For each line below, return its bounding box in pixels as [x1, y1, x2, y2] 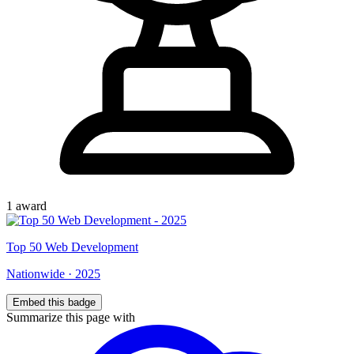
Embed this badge [13, 296, 96, 308]
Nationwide [6, 266, 65, 281]
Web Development [45, 239, 138, 254]
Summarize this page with [6, 310, 135, 324]
